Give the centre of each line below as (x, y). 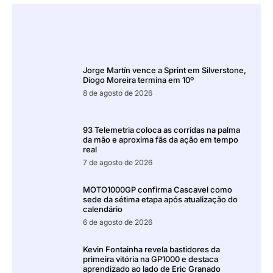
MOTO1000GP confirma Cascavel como (157, 189)
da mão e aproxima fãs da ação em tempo (160, 139)
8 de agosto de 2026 (117, 93)
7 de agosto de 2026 (117, 162)
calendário (102, 209)
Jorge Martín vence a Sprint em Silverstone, (164, 70)
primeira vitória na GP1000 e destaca (150, 259)
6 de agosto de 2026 (117, 222)
